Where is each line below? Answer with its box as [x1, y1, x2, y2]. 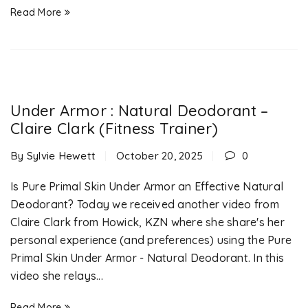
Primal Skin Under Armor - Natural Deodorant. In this [10, 251, 284, 265]
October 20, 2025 [116, 149, 203, 162]
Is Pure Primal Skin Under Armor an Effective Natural [10, 179, 283, 193]
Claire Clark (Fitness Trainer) [10, 119, 219, 138]
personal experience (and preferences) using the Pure [10, 233, 291, 247]
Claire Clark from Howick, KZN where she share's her [10, 215, 285, 229]
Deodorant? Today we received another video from [10, 197, 279, 211]
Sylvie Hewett [26, 149, 96, 162]
